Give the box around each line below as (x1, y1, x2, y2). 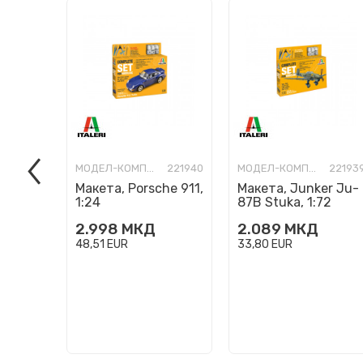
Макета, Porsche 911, (75, 181, 203, 196)
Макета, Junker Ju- (237, 181, 359, 196)
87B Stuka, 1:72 (237, 194, 331, 210)
